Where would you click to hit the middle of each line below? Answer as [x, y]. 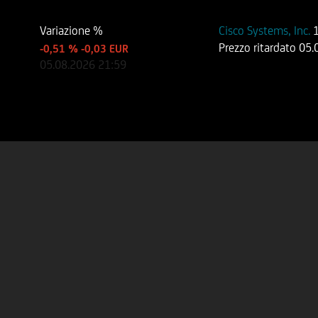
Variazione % [72, 31]
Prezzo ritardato [259, 48]
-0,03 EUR [105, 48]
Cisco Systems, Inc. [266, 31]
